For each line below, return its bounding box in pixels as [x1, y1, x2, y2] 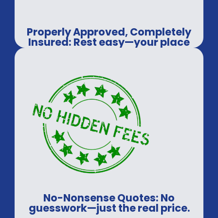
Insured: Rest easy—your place [28, 35, 190, 49]
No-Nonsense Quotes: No [43, 191, 175, 205]
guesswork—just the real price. [28, 201, 190, 216]
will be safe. [78, 45, 140, 59]
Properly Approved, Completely [27, 24, 191, 39]
